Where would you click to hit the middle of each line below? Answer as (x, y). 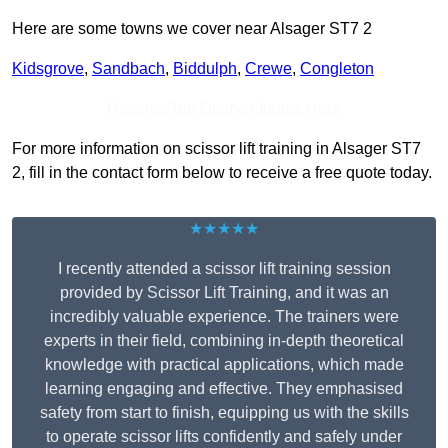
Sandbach (128, 69)
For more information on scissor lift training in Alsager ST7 (216, 149)
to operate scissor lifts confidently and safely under (224, 437)
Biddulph (205, 69)
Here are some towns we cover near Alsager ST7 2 (192, 29)
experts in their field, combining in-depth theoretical (224, 341)
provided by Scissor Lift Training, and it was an (224, 293)
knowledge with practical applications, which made (224, 365)
